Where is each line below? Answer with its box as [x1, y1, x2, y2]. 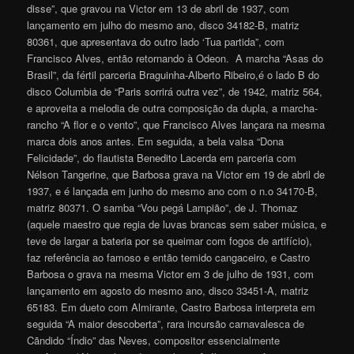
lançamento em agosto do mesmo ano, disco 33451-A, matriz [27, 283, 310, 299]
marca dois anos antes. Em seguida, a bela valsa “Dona [27, 134, 284, 149]
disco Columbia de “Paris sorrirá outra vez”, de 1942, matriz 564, [27, 84, 323, 100]
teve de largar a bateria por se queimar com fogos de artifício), [27, 233, 313, 249]
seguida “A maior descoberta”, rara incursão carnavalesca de [27, 316, 305, 332]
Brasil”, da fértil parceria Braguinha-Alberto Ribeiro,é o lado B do [27, 67, 320, 83]
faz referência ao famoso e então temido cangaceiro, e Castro [27, 250, 311, 265]
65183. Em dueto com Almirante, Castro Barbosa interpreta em [27, 299, 316, 315]
